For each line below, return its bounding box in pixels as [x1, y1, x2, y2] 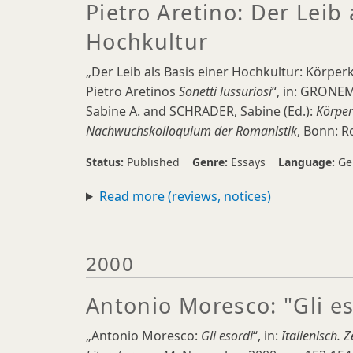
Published [127, 154, 180, 169]
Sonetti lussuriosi [179, 83, 272, 100]
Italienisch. [281, 327, 344, 344]
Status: [86, 154, 127, 169]
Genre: [192, 154, 231, 169]
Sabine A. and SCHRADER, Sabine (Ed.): [86, 102, 316, 120]
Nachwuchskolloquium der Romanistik [86, 122, 297, 139]
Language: [278, 154, 338, 169]
